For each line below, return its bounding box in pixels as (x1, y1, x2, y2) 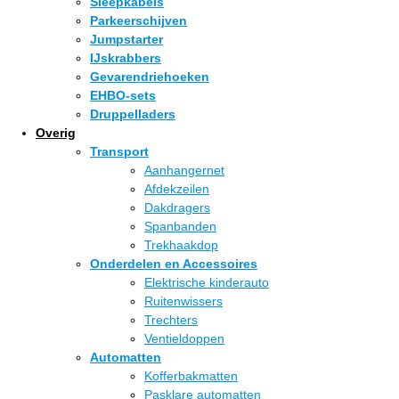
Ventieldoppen (144, 331, 224, 346)
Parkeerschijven (90, 13, 187, 28)
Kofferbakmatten (144, 369, 238, 383)
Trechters (144, 313, 198, 327)
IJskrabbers (90, 51, 161, 65)
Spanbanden (144, 219, 216, 233)
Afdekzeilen (144, 182, 209, 196)
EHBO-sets (90, 88, 156, 102)
